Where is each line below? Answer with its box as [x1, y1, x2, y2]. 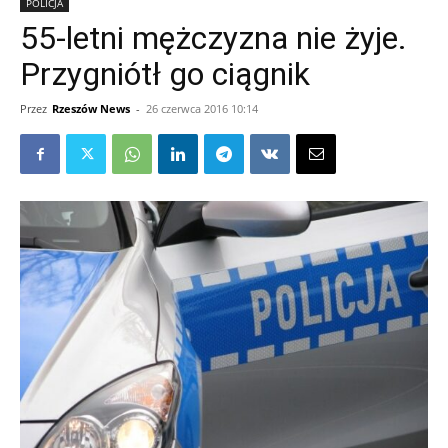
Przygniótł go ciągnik [20, 55, 310, 93]
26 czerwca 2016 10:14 [146, 101, 258, 116]
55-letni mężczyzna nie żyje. [20, 19, 407, 57]
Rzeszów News [52, 101, 130, 116]
